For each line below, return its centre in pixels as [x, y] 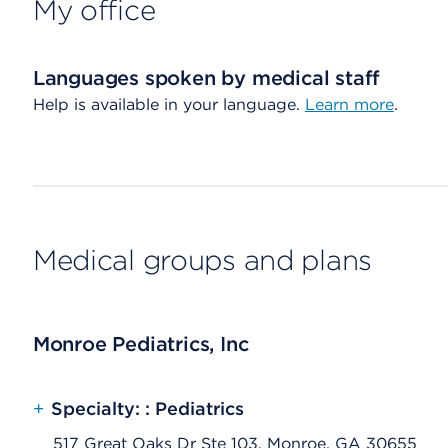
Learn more [349, 104]
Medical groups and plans [202, 260]
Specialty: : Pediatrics [147, 408]
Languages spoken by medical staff [206, 78]
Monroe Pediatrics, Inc [140, 344]
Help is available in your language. [168, 104]
